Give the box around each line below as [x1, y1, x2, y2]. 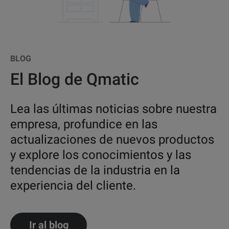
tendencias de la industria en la [10, 163, 180, 178]
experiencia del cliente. [10, 178, 136, 193]
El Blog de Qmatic [10, 70, 139, 89]
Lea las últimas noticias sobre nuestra [10, 102, 217, 117]
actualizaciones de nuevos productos [10, 132, 214, 147]
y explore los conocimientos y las [10, 148, 191, 163]
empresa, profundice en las [10, 117, 157, 132]
